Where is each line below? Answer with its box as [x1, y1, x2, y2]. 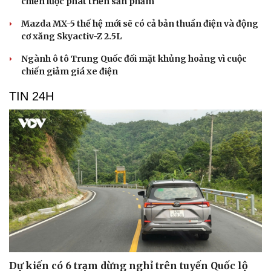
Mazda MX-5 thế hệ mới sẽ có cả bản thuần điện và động [21, 18, 258, 30]
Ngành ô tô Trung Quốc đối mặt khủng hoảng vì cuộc [21, 53, 247, 65]
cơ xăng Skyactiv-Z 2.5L [21, 31, 122, 42]
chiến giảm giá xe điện [21, 66, 118, 77]
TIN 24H [9, 90, 54, 103]
